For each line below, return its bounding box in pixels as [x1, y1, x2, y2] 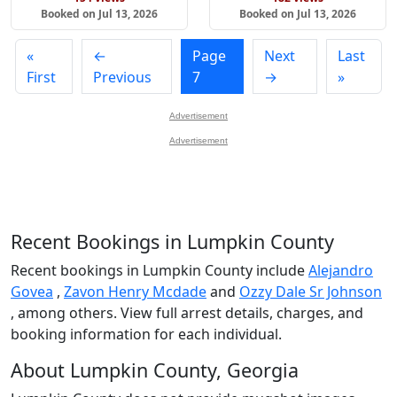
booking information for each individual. [11, 324, 282, 345]
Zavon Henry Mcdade [64, 282, 206, 302]
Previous [92, 67, 152, 88]
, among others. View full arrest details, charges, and [11, 303, 363, 323]
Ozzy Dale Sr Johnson [239, 282, 382, 302]
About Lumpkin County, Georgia [11, 357, 299, 384]
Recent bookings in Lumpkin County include [11, 261, 308, 281]
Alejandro [308, 261, 373, 281]
